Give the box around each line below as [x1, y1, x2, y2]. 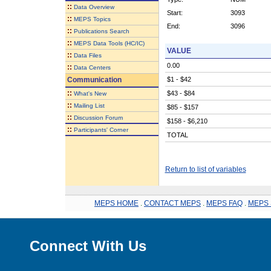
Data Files [73, 51, 102, 59]
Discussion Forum [73, 114, 123, 121]
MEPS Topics [73, 15, 111, 22]
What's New [73, 90, 106, 97]
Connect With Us [30, 237, 146, 254]
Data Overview [73, 3, 114, 10]
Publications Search [73, 27, 129, 34]
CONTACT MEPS [144, 198, 201, 207]
